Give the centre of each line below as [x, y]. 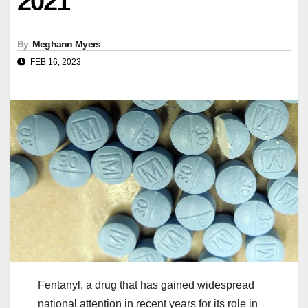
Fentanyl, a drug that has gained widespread [146, 285]
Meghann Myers [66, 44]
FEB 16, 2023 [55, 62]
